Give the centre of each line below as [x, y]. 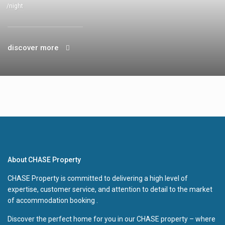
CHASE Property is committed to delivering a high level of [98, 179]
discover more [33, 48]
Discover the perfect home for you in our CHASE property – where [112, 219]
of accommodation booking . [53, 201]
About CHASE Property [44, 160]
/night [15, 6]
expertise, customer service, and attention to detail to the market [110, 190]
